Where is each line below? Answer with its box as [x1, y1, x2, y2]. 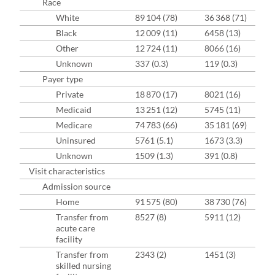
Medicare [56, 120, 92, 131]
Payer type [42, 74, 83, 85]
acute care [56, 223, 95, 234]
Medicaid [56, 104, 91, 115]
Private [56, 89, 83, 100]
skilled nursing [56, 260, 111, 271]
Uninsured [56, 135, 96, 146]
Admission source [42, 181, 110, 192]
